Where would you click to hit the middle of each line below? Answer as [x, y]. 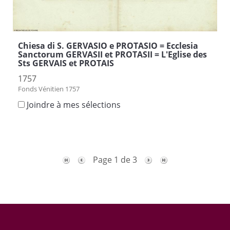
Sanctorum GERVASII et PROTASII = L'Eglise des [112, 54]
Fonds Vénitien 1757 [49, 89]
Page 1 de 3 [116, 159]
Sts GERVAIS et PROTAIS [66, 63]
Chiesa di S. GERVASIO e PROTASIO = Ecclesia [108, 45]
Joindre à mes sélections [74, 104]
